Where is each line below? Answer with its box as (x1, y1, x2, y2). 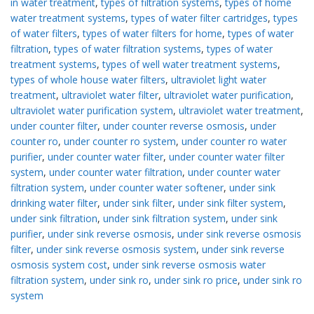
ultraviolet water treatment (179, 104, 301, 118)
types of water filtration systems (54, 42, 201, 56)
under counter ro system (64, 135, 176, 149)
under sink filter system (178, 196, 283, 210)
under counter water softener (90, 181, 224, 195)
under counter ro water (182, 135, 287, 149)
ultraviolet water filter (62, 88, 158, 102)
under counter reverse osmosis (103, 119, 245, 133)
